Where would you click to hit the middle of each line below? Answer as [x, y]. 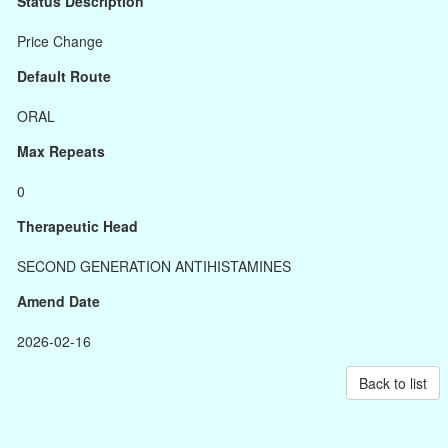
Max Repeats [61, 151]
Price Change [60, 41]
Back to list [393, 383]
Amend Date [58, 301]
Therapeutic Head [77, 226]
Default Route [64, 76]
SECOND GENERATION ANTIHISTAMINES [154, 266]
